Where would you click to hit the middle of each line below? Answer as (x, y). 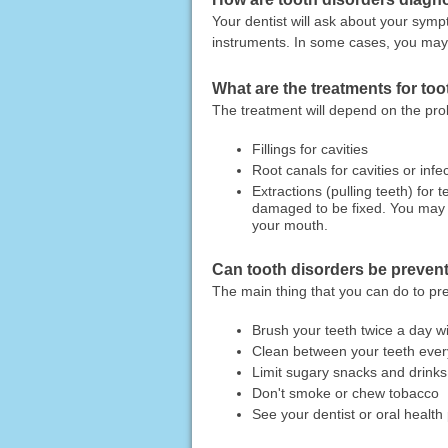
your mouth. (289, 224)
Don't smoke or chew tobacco (345, 393)
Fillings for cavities (309, 148)
